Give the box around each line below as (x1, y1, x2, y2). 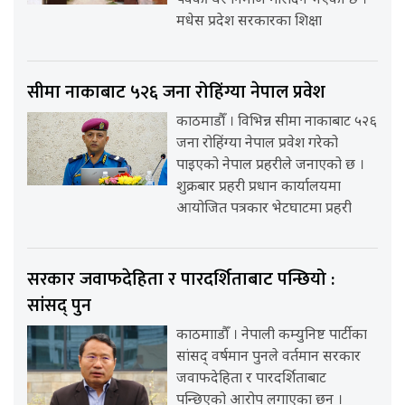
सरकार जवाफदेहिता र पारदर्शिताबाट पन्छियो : (27, 263, 334, 295)
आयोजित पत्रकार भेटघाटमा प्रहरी (176, 199, 353, 219)
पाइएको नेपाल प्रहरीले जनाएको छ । (176, 155, 365, 175)
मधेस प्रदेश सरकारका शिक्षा (176, 12, 323, 32)
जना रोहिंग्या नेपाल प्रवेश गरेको (176, 134, 339, 154)
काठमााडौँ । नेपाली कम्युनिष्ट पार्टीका (176, 325, 368, 345)
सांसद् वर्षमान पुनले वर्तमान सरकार (176, 347, 362, 367)
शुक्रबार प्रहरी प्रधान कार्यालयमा (176, 177, 342, 197)
